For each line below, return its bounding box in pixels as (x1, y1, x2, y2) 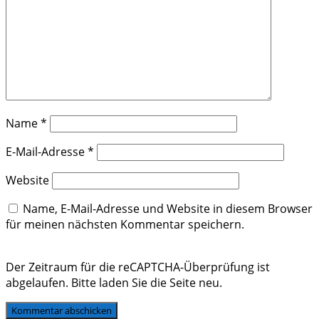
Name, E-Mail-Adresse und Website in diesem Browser (23, 200, 313, 216)
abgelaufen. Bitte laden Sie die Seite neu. (6, 274, 222, 291)
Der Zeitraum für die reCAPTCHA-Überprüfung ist (6, 258, 270, 275)
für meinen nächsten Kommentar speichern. (6, 216, 244, 232)
